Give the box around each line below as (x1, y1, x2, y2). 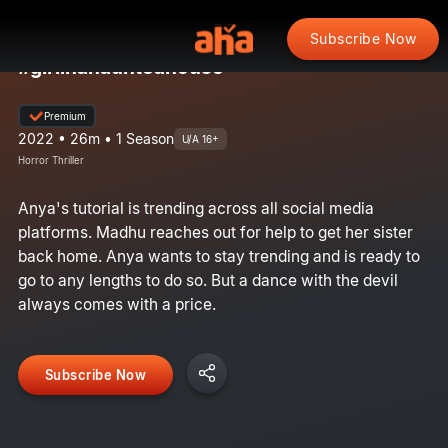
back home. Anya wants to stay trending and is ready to (17, 246, 420, 266)
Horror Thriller (17, 154, 84, 166)
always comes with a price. (17, 294, 216, 314)
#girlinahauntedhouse (17, 54, 223, 79)
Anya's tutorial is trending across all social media (17, 198, 374, 218)
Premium (43, 109, 86, 122)
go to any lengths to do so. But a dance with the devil (17, 270, 398, 290)
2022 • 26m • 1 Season (17, 129, 174, 147)
